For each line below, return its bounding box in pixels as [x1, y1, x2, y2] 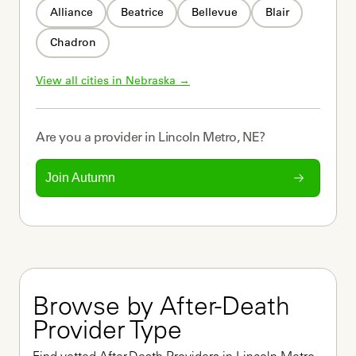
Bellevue [191, 5, 238, 20]
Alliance [49, 5, 93, 20]
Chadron [49, 35, 96, 50]
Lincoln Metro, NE [158, 128, 260, 145]
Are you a [36, 128, 94, 145]
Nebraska [126, 72, 176, 87]
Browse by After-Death [33, 296, 290, 322]
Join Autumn [45, 171, 116, 185]
